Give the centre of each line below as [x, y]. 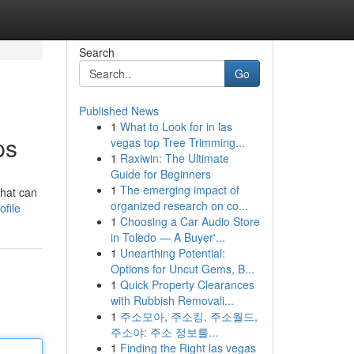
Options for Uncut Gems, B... [182, 269]
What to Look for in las [176, 126]
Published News [119, 111]
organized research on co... [179, 205]
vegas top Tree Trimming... [177, 142]
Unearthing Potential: [172, 253]
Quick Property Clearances [187, 284]
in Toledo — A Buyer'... [168, 237]
